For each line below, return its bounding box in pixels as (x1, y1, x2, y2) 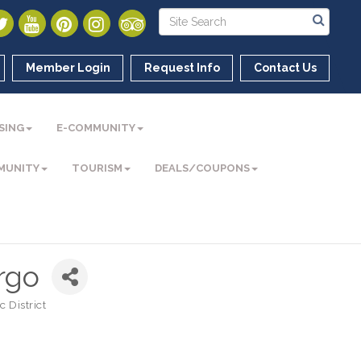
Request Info (144, 61, 221, 74)
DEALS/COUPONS (155, 162, 251, 174)
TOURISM (72, 162, 123, 174)
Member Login (26, 61, 111, 74)
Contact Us (254, 61, 317, 74)
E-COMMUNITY (56, 122, 136, 134)
